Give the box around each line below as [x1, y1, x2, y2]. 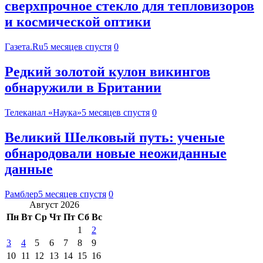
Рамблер [5, 188, 38, 199]
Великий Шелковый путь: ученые [5, 129, 225, 145]
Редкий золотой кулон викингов [5, 64, 210, 80]
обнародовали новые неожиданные [5, 145, 227, 161]
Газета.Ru [5, 42, 43, 52]
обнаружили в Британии [5, 80, 161, 96]
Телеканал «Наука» [5, 107, 82, 117]
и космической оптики [5, 14, 151, 30]
